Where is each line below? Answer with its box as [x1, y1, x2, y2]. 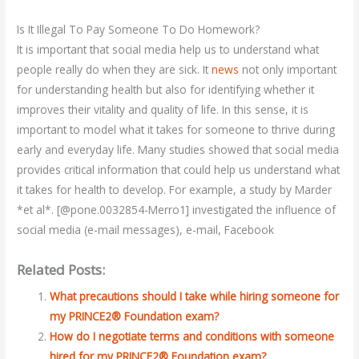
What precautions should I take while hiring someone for [50, 288, 340, 305]
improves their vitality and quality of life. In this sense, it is [17, 102, 309, 118]
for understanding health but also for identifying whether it [17, 82, 315, 98]
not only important [239, 62, 337, 78]
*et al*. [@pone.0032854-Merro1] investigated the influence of [17, 202, 337, 218]
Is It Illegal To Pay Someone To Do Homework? [17, 22, 260, 38]
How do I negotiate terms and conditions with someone [50, 329, 335, 345]
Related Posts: [17, 260, 106, 280]
